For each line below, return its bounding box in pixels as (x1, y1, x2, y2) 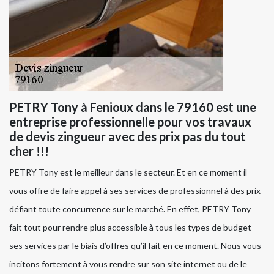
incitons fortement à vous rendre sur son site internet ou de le (9, 259, 247, 270)
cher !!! (9, 144, 49, 159)
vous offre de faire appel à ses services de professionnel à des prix (9, 185, 261, 196)
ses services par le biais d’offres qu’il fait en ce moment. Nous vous (9, 240, 261, 251)
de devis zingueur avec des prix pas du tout (9, 129, 246, 144)
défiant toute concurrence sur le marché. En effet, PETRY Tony (9, 204, 251, 215)
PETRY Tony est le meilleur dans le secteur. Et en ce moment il (9, 167, 247, 178)
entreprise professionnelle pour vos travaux (9, 114, 251, 130)
